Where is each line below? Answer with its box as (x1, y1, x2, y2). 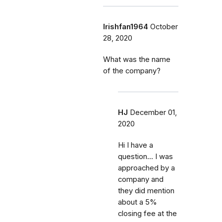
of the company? (103, 66, 161, 75)
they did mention (118, 186, 174, 195)
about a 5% (118, 197, 157, 207)
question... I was (118, 152, 173, 161)
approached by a (118, 163, 175, 172)
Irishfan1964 (103, 22, 148, 31)
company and (118, 174, 164, 184)
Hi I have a (118, 140, 153, 150)
